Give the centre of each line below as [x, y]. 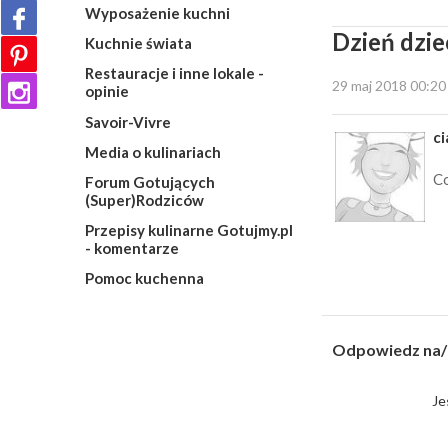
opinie [106, 91]
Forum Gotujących [149, 181]
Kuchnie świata [138, 43]
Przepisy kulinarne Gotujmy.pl [188, 230]
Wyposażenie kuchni [157, 13]
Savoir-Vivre [127, 121]
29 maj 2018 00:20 [389, 85]
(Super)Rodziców [144, 199]
